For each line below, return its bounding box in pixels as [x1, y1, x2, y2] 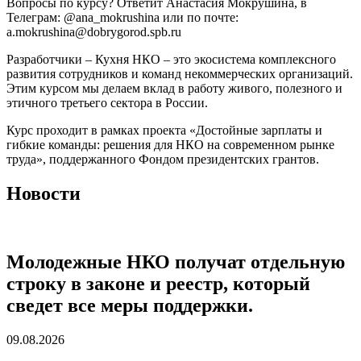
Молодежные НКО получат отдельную [6, 251, 345, 272]
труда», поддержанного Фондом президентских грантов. [6, 151, 319, 166]
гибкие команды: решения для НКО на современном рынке [6, 137, 334, 151]
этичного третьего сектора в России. [6, 95, 208, 110]
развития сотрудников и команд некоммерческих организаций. [6, 66, 353, 81]
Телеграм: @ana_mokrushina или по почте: [6, 10, 239, 24]
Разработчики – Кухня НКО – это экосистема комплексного [6, 52, 336, 66]
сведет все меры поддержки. [6, 294, 253, 316]
